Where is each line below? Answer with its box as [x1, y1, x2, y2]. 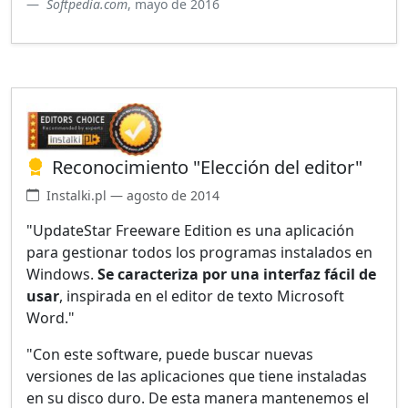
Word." [26, 307, 75, 328]
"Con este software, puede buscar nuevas [26, 343, 313, 364]
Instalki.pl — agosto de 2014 [46, 186, 219, 204]
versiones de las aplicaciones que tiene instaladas [26, 365, 367, 386]
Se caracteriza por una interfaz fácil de [97, 263, 376, 284]
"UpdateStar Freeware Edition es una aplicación [26, 219, 354, 240]
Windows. [26, 263, 97, 284]
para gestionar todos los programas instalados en [26, 241, 372, 262]
